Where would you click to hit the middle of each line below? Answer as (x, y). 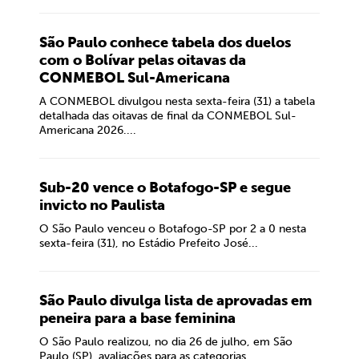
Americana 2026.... (88, 130)
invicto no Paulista (102, 205)
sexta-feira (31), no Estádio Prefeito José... (149, 243)
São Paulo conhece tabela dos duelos (165, 42)
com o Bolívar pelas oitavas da (143, 60)
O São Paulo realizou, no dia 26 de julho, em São (166, 342)
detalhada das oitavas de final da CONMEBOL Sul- (168, 116)
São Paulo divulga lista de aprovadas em (176, 301)
